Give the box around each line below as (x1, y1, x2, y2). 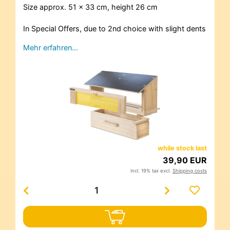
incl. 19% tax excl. (130, 167, 172, 174)
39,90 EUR (163, 155, 207, 165)
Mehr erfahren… (23, 43, 78, 52)
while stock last (158, 144, 207, 152)
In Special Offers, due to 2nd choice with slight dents (23, 24, 206, 33)
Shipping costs (172, 167, 207, 174)
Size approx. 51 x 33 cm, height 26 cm (23, 2, 158, 11)
